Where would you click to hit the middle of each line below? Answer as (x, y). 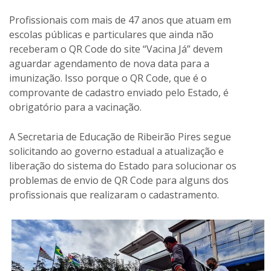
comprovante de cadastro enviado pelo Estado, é (119, 92)
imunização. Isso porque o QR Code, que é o (108, 78)
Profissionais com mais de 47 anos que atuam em (120, 20)
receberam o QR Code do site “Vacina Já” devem (116, 49)
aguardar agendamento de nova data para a (109, 63)
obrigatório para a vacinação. (75, 107)
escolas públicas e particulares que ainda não (111, 34)
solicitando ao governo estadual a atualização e (116, 151)
